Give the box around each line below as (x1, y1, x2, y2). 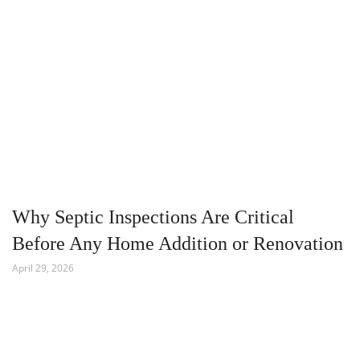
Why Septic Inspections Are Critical (12, 206, 294, 227)
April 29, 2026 (12, 260, 74, 275)
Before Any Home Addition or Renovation (12, 232, 343, 254)
